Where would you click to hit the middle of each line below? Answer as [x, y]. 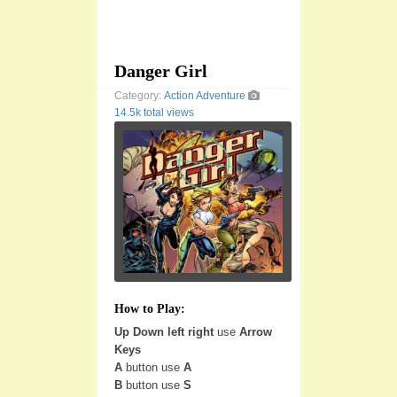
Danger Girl [161, 71]
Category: [139, 96]
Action [179, 96]
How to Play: [150, 308]
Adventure [221, 96]
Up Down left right [164, 331]
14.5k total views [154, 113]
